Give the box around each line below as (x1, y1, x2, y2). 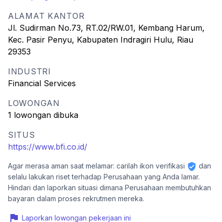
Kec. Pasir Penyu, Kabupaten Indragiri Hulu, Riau (8, 35, 193, 45)
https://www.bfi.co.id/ (8, 142, 87, 152)
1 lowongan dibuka (8, 110, 78, 120)
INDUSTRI (8, 66, 51, 76)
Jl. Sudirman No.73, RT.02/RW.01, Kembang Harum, (8, 23, 205, 33)
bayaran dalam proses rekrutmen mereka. (8, 194, 144, 203)
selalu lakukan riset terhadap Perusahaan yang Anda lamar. (8, 172, 200, 181)
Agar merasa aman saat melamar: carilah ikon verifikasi (8, 162, 187, 170)
